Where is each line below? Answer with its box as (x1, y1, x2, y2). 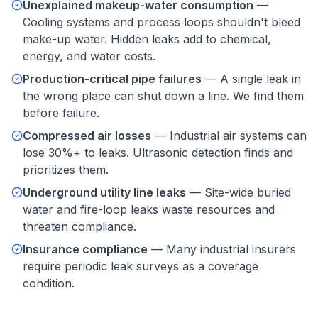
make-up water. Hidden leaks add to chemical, (23, 32, 271, 46)
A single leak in (220, 72, 301, 86)
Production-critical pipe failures (23, 72, 202, 86)
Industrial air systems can (170, 128, 307, 143)
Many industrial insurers (166, 242, 296, 256)
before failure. (23, 106, 99, 120)
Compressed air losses (23, 128, 151, 143)
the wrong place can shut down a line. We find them (23, 89, 304, 103)
